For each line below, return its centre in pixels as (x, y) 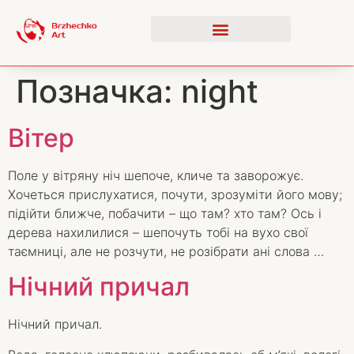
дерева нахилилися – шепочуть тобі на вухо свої (158, 232)
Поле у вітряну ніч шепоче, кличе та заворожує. (156, 175)
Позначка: (98, 91)
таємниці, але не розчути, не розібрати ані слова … (166, 251)
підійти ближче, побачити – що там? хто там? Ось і (165, 213)
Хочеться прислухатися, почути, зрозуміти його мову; (175, 194)
